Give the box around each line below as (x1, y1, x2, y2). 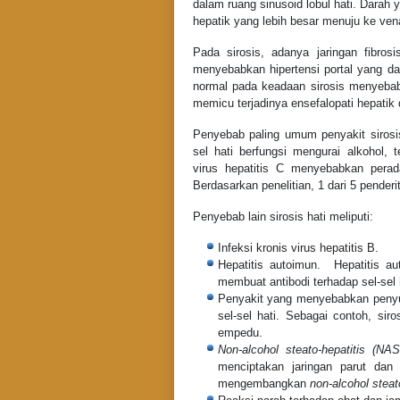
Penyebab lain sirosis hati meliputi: (192, 210, 373, 224)
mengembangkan (217, 377, 310, 391)
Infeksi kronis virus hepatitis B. (217, 241, 379, 255)
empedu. (217, 326, 262, 340)
